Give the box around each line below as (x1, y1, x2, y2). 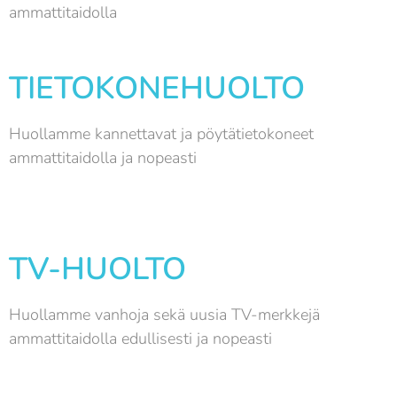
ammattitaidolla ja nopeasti (9, 146, 201, 168)
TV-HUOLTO (9, 247, 186, 290)
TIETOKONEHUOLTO (9, 66, 305, 109)
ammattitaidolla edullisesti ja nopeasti (9, 327, 272, 349)
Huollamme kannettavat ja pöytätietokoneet (9, 122, 314, 144)
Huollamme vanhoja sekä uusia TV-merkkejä (9, 303, 320, 325)
